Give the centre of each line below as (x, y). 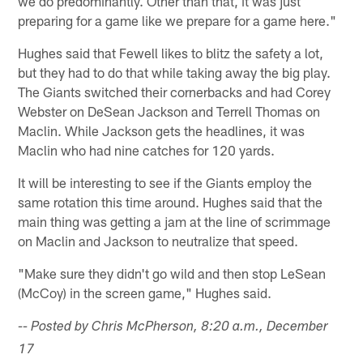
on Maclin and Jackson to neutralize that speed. (158, 240)
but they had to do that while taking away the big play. (175, 72)
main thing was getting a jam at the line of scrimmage (175, 221)
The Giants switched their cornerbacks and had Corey (175, 91)
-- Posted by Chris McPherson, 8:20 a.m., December (173, 327)
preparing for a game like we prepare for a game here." (177, 20)
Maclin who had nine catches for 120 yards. (147, 149)
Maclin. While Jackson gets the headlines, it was (162, 130)
